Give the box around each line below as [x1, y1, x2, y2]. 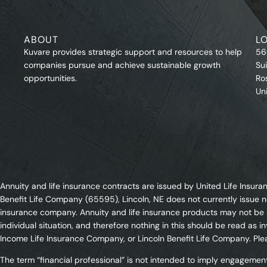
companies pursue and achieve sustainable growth [24, 60, 221, 71]
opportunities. [24, 73, 77, 84]
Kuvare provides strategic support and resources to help [24, 46, 243, 58]
